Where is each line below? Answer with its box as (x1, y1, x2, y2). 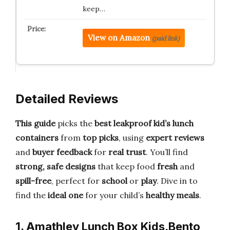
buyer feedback (32, 147, 92, 157)
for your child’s (83, 190, 146, 200)
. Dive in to (157, 176, 198, 186)
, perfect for (51, 176, 102, 186)
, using (119, 132, 146, 143)
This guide (15, 118, 55, 128)
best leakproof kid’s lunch (94, 118, 194, 128)
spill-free (15, 176, 51, 186)
